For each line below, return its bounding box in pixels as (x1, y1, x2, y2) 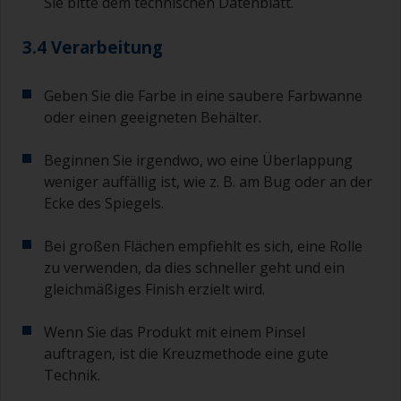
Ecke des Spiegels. (44, 193, 164, 214)
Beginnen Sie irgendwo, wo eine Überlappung (44, 150, 353, 171)
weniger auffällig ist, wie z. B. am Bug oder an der (44, 172, 372, 192)
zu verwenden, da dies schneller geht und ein (44, 258, 345, 278)
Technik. (44, 365, 100, 386)
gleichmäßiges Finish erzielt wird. (44, 279, 265, 300)
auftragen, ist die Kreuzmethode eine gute (44, 344, 328, 364)
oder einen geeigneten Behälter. (44, 107, 261, 128)
